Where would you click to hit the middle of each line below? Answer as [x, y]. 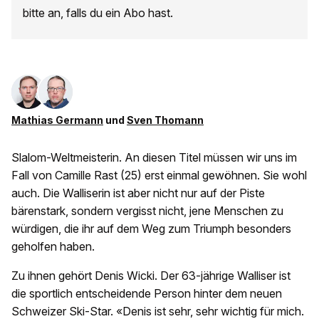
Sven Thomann [165, 120]
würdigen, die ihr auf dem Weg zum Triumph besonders [151, 229]
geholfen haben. [53, 247]
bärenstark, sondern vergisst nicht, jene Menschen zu [147, 211]
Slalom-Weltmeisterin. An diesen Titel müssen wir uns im [154, 158]
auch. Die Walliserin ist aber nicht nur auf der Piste [138, 193]
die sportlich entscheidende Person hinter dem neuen [147, 294]
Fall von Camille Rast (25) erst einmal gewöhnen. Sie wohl [159, 176]
